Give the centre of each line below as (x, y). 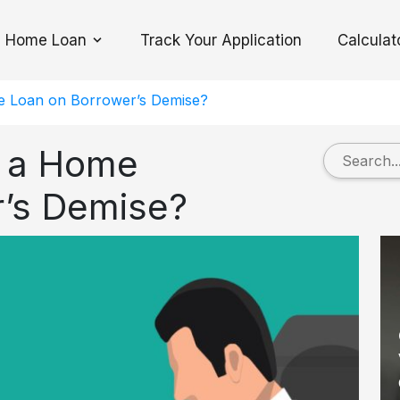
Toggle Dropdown (155, 50)
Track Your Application (221, 40)
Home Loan (46, 40)
